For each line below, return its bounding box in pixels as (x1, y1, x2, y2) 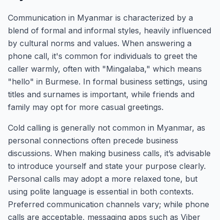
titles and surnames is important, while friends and (8, 89, 194, 99)
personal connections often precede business (8, 136, 178, 145)
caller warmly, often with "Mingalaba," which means (8, 64, 202, 74)
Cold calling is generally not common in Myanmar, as (8, 123, 205, 133)
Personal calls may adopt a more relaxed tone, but (8, 174, 197, 184)
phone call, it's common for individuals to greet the (8, 51, 197, 61)
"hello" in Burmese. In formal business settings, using (8, 77, 207, 86)
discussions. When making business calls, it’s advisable (8, 148, 211, 158)
